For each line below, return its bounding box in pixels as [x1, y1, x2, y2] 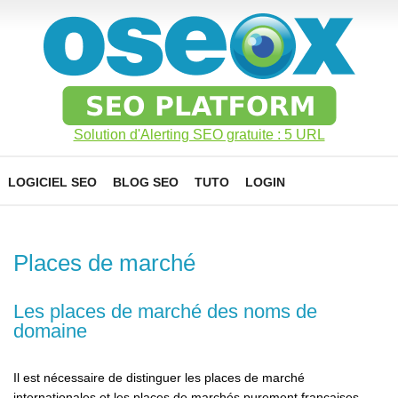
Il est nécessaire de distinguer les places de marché [13, 370, 305, 385]
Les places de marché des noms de [13, 300, 317, 322]
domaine [13, 320, 87, 342]
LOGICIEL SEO [8, 175, 97, 189]
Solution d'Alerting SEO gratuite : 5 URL [73, 127, 325, 142]
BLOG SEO [113, 175, 179, 189]
